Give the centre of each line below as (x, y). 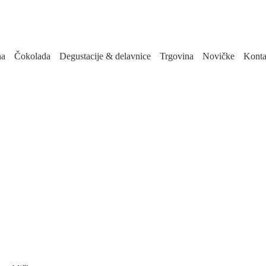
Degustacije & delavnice (105, 56)
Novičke (218, 56)
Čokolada (32, 56)
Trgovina (177, 56)
